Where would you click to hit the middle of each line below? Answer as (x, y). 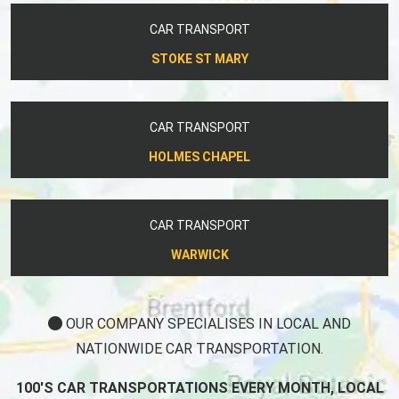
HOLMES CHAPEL (199, 156)
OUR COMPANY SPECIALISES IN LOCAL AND (207, 323)
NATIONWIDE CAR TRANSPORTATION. (199, 348)
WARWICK (199, 254)
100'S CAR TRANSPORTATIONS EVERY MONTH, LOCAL (199, 387)
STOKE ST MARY (199, 58)
